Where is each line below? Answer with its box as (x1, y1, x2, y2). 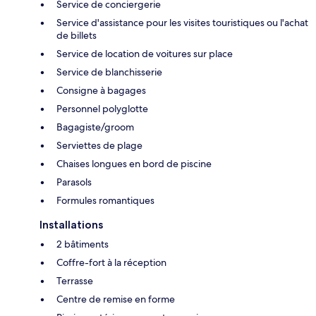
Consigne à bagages (56, 83, 146, 97)
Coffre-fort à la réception (56, 255, 166, 269)
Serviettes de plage (56, 138, 142, 152)
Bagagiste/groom (56, 120, 134, 133)
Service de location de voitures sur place (56, 47, 233, 60)
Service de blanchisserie (56, 65, 162, 78)
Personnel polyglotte (56, 102, 148, 115)
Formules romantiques (56, 193, 154, 207)
